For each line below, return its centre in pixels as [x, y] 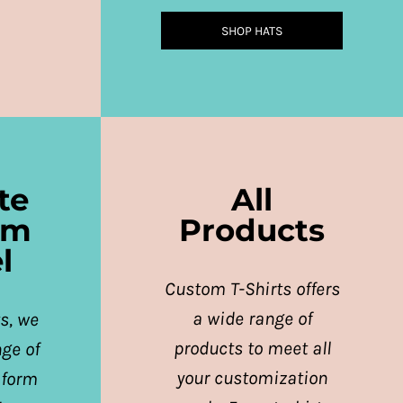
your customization [252, 377]
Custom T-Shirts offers [252, 288]
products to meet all [252, 348]
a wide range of [252, 318]
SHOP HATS [252, 31]
